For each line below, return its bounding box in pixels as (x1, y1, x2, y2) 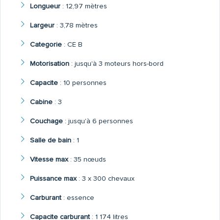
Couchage (29, 117, 63, 126)
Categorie (29, 40, 62, 49)
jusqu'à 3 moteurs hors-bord (74, 59, 164, 68)
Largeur (29, 21, 55, 30)
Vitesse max (29, 155, 68, 164)
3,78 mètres (59, 21, 98, 30)
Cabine (29, 98, 53, 107)
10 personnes (63, 79, 107, 87)
